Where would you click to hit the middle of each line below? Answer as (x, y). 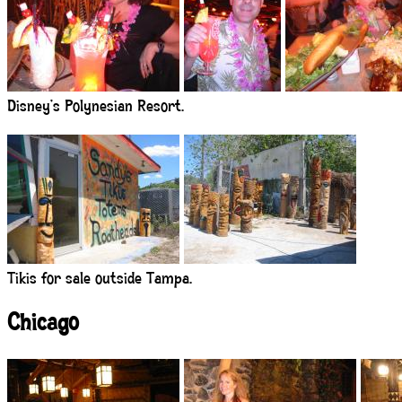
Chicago (43, 325)
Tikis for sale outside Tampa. (100, 280)
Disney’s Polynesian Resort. (96, 108)
